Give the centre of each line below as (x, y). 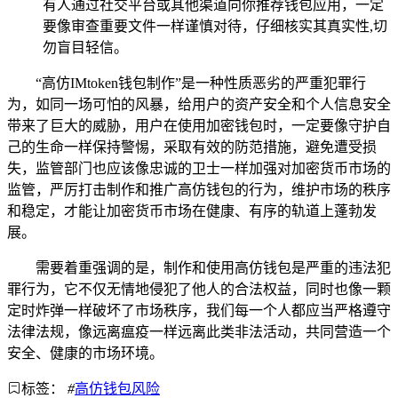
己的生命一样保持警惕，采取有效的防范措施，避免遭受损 (192, 147)
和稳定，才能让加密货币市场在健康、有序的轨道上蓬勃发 (192, 211)
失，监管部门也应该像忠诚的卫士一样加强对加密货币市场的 (199, 169)
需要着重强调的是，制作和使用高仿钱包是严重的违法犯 (213, 268)
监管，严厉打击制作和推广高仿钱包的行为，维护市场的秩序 (199, 190)
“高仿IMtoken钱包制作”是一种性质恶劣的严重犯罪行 (201, 84)
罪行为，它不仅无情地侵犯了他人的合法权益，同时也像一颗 (199, 290)
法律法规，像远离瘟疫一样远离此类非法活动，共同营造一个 (199, 332)
